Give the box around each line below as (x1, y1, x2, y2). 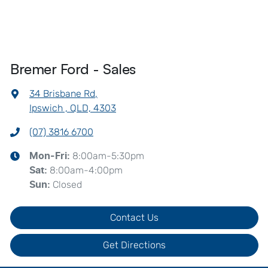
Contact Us (110, 211, 159, 223)
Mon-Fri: (29, 151, 72, 161)
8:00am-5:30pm (72, 150, 144, 162)
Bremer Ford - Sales (10, 59, 136, 78)
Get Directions (103, 239, 166, 251)
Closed (53, 178, 82, 190)
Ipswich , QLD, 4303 (29, 102, 116, 114)
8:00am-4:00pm (50, 164, 123, 176)
